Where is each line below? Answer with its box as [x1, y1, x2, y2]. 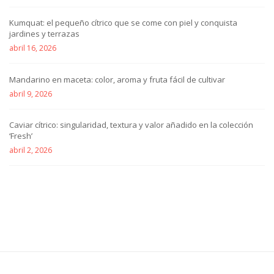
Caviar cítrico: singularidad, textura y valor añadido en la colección [9, 119, 253, 131]
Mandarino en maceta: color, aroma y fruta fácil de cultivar [9, 73, 225, 85]
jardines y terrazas [9, 28, 80, 40]
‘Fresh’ [9, 130, 32, 142]
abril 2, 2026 [9, 145, 52, 156]
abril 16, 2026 [9, 43, 56, 54]
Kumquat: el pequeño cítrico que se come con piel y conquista [9, 17, 237, 29]
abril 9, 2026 [9, 88, 52, 99]
